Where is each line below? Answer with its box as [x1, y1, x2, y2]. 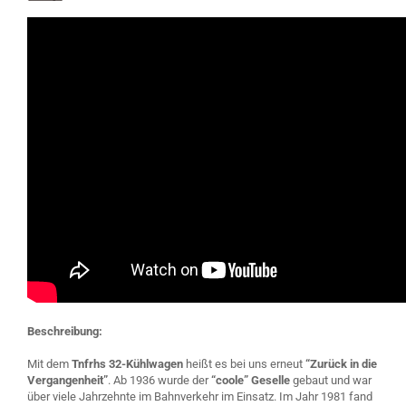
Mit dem [27, 357, 72, 371]
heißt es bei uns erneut [186, 357, 305, 371]
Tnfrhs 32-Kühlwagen [72, 357, 186, 371]
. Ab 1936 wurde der [108, 373, 211, 387]
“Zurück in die [305, 357, 377, 371]
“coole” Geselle [211, 373, 293, 387]
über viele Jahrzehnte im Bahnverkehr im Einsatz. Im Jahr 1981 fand [27, 390, 372, 403]
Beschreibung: [27, 324, 102, 338]
